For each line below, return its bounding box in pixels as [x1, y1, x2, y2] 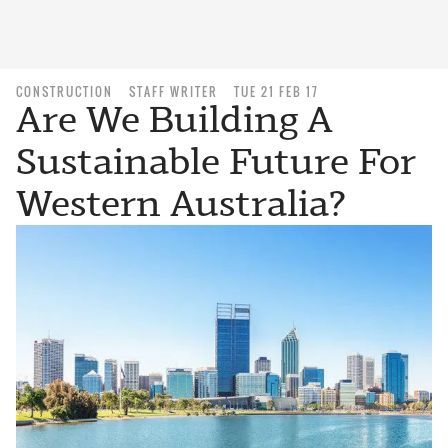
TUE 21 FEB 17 [234, 83, 319, 100]
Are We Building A [16, 98, 333, 141]
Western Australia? [16, 182, 346, 225]
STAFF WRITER [129, 83, 218, 100]
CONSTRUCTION [16, 83, 113, 100]
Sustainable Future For [16, 140, 416, 183]
